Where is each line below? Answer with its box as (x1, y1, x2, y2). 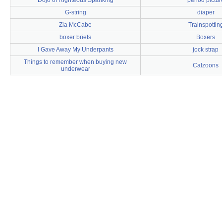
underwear (60, 65, 90, 72)
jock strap (193, 46, 219, 53)
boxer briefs (59, 34, 91, 41)
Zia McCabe (59, 21, 92, 28)
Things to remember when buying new (24, 58, 127, 65)
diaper (197, 9, 215, 16)
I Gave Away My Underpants (37, 46, 113, 53)
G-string (64, 9, 86, 16)
